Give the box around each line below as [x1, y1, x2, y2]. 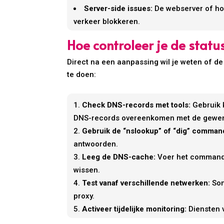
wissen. [73, 165, 100, 175]
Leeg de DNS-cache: [82, 152, 156, 162]
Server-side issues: [84, 4, 153, 13]
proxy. [73, 191, 95, 201]
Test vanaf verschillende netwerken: [82, 178, 210, 188]
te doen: [67, 70, 96, 79]
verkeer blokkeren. [73, 17, 140, 26]
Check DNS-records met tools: [82, 100, 191, 110]
